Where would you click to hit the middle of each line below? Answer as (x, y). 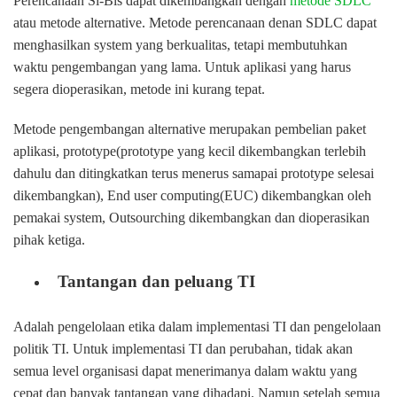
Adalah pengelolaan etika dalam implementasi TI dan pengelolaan (197, 327)
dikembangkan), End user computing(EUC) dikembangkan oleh (192, 196)
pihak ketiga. (49, 240)
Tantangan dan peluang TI (156, 282)
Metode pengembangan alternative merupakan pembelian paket (190, 129)
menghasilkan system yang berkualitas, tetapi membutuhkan (180, 45)
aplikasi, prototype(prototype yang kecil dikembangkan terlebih (190, 152)
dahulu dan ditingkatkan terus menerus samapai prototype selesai (194, 174)
